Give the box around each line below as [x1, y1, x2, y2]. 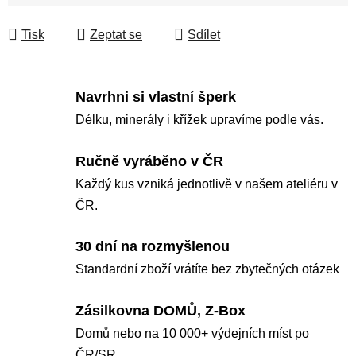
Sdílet [188, 27, 220, 41]
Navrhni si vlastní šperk [75, 89, 236, 106]
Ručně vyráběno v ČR [75, 153, 223, 169]
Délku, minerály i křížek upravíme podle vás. [75, 113, 323, 127]
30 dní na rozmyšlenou [75, 238, 230, 255]
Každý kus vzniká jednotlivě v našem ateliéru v [75, 176, 338, 191]
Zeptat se [90, 27, 142, 41]
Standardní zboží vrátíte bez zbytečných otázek [75, 262, 339, 277]
